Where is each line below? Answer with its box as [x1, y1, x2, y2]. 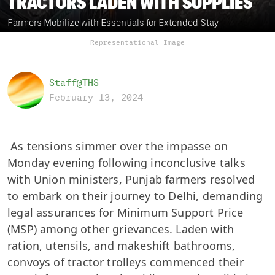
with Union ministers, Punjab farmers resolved [7, 172, 255, 187]
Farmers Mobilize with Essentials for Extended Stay [7, 17, 219, 29]
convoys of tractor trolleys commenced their [7, 255, 244, 269]
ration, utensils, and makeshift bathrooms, [7, 238, 236, 253]
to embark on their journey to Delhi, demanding [7, 188, 263, 203]
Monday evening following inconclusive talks [7, 155, 246, 170]
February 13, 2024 [49, 92, 143, 103]
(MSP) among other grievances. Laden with [7, 222, 234, 236]
